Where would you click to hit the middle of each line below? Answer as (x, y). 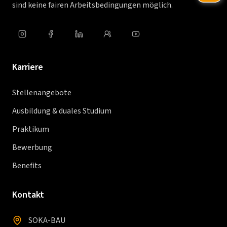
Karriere (28, 67)
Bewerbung (32, 147)
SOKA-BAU (47, 220)
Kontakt (28, 195)
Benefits (27, 166)
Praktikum (31, 129)
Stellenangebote (42, 93)
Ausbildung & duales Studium (62, 111)
